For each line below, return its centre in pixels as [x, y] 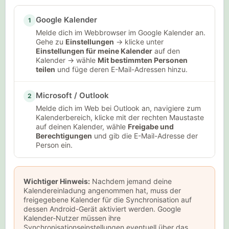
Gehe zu [50, 41]
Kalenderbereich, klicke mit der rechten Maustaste [120, 118]
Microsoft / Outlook [72, 96]
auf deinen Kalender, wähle [82, 127]
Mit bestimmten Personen [142, 60]
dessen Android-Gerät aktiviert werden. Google [102, 209]
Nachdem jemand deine [131, 181]
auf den [166, 51]
